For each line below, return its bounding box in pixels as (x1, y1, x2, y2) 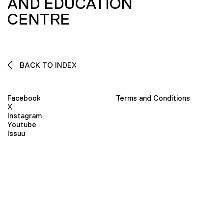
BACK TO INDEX (18, 60, 77, 69)
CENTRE (7, 10, 70, 28)
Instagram (7, 111, 42, 120)
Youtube (7, 120, 36, 129)
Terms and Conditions (116, 94, 190, 103)
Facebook (7, 94, 41, 103)
